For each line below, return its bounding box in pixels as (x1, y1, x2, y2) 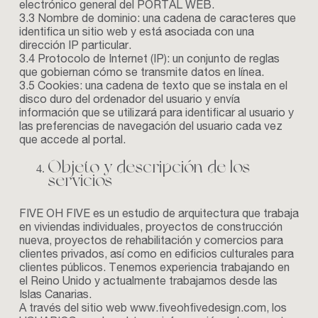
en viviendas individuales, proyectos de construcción (18, 223, 283, 234)
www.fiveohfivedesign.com (129, 304, 266, 315)
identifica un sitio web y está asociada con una (18, 28, 254, 39)
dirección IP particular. (18, 41, 131, 53)
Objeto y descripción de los (47, 156, 250, 177)
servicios (47, 170, 112, 190)
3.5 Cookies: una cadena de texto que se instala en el (18, 82, 287, 93)
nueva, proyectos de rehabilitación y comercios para (18, 236, 283, 248)
